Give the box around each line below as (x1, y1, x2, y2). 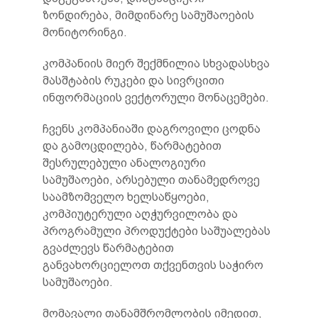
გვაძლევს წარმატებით (43, 241, 174, 255)
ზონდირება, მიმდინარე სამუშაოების (43, 9, 254, 22)
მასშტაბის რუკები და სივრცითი (43, 74, 224, 87)
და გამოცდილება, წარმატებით (43, 139, 221, 153)
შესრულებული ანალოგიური (43, 156, 206, 170)
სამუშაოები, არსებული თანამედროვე (43, 173, 260, 187)
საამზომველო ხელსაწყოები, (43, 190, 209, 204)
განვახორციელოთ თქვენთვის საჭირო (43, 258, 263, 272)
